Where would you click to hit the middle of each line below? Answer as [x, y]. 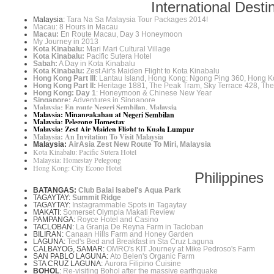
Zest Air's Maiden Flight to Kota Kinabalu [152, 71]
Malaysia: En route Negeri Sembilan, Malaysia [105, 108]
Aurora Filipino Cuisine [143, 264]
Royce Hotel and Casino [118, 220]
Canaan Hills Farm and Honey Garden [129, 235]
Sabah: [45, 64]
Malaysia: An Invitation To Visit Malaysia [98, 137]
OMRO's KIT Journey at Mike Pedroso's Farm [181, 249]
